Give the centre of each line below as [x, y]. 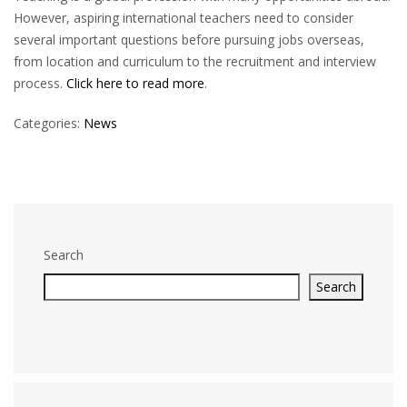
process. [40, 83]
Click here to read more [135, 83]
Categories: [49, 123]
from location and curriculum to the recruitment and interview [195, 61]
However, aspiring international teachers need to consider [184, 18]
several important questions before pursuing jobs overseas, [189, 40]
